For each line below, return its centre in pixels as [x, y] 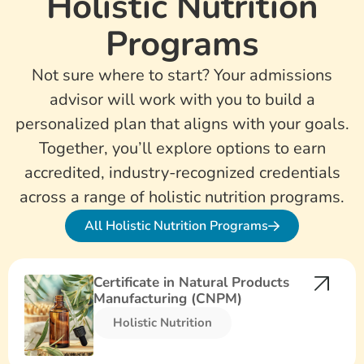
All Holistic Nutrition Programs [176, 226]
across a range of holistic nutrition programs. [182, 197]
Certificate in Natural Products [192, 283]
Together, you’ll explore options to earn [182, 149]
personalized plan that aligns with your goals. [182, 124]
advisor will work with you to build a [182, 100]
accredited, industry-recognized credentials [182, 173]
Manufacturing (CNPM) [168, 299]
